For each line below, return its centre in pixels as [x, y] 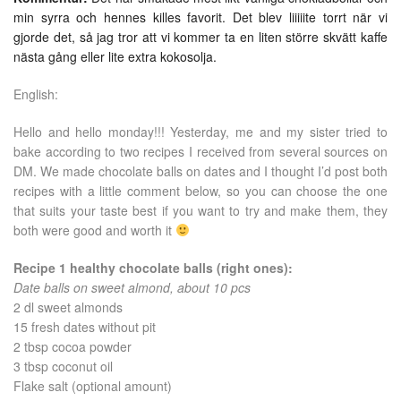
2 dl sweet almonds [68, 307]
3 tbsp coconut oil [63, 366]
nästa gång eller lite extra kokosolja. [115, 56]
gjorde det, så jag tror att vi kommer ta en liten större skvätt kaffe [200, 36]
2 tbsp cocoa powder [73, 346]
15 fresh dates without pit [86, 326]
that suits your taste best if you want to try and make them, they [200, 210]
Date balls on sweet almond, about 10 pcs [132, 287]
